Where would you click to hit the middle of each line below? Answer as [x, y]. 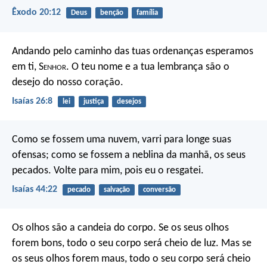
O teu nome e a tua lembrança [136, 67]
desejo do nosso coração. [68, 82]
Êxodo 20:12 [36, 13]
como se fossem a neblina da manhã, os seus [147, 155]
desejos [129, 101]
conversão [159, 190]
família [147, 13]
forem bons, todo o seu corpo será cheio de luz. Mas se [132, 244]
